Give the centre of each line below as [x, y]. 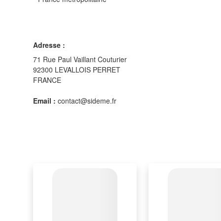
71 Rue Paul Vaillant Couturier [80, 59]
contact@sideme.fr [86, 100]
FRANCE [47, 80]
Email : [44, 100]
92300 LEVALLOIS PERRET [77, 69]
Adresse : [49, 45]
